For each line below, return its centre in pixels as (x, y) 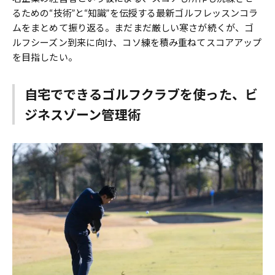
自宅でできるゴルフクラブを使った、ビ (141, 94)
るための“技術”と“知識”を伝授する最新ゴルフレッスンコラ (135, 13)
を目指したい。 (45, 57)
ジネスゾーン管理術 (82, 114)
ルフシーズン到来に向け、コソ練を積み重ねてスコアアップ (137, 43)
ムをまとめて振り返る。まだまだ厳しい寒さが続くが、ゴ (133, 28)
